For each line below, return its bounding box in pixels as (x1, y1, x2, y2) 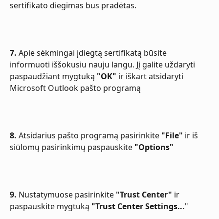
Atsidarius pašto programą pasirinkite (17, 130, 161, 141)
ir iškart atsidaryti (116, 70, 185, 82)
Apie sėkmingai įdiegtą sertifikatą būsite (17, 47, 169, 58)
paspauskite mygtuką (10, 200, 91, 212)
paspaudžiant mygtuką (10, 70, 97, 82)
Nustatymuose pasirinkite (17, 189, 116, 200)
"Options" (134, 141, 174, 153)
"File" (161, 130, 183, 141)
